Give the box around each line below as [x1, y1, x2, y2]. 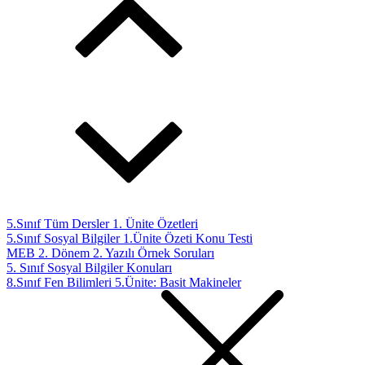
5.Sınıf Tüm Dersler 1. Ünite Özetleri [7, 217, 198, 231]
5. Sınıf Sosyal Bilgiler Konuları [7, 261, 172, 275]
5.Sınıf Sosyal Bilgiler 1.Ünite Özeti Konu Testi [7, 231, 253, 245]
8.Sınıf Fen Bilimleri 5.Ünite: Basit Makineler [7, 275, 241, 289]
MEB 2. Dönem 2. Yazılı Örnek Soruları [7, 246, 214, 260]
